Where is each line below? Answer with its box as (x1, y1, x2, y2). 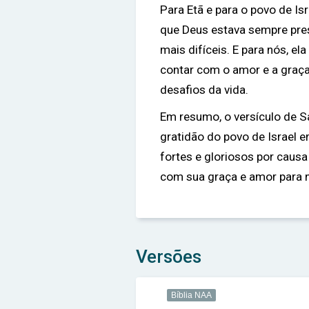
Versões (136, 246, 201, 267)
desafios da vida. (160, 83, 248, 97)
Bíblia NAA (171, 290, 212, 300)
